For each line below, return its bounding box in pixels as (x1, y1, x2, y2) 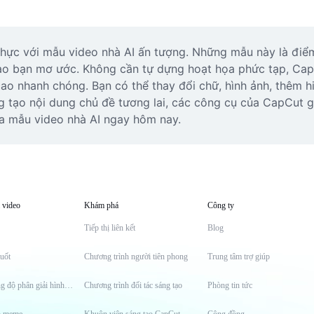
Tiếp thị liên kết (84, 223, 135, 233)
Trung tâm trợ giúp (207, 252, 270, 261)
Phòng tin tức (207, 280, 252, 290)
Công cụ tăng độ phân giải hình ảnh (64, 280, 73, 290)
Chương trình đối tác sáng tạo (84, 280, 182, 290)
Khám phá (84, 200, 118, 210)
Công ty (207, 200, 234, 210)
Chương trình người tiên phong (84, 252, 188, 261)
